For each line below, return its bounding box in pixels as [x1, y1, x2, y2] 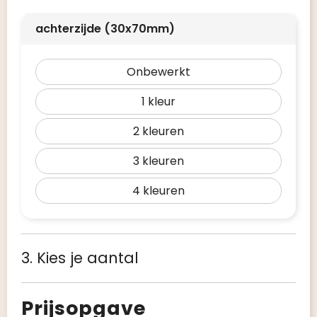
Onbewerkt [127, 64, 190, 81]
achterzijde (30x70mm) [35, 21, 175, 38]
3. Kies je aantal [21, 248, 139, 269]
